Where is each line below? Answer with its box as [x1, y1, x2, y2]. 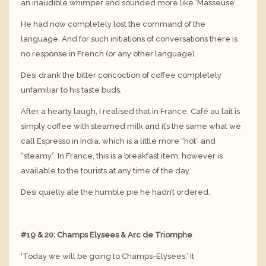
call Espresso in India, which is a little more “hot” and [21, 137, 216, 146]
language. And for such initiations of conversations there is [21, 34, 237, 44]
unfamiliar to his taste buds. [21, 85, 122, 95]
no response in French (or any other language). [21, 49, 197, 59]
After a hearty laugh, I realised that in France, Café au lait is [21, 107, 240, 116]
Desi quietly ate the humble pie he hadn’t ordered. [21, 188, 210, 197]
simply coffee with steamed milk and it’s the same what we [21, 122, 241, 131]
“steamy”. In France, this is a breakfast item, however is [21, 151, 223, 161]
